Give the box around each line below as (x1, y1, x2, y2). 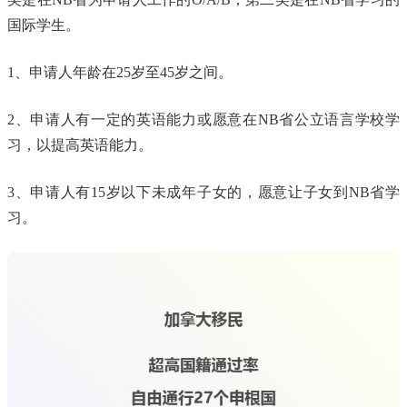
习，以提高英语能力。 (7, 136, 153, 153)
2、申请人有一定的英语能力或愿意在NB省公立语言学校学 (7, 111, 400, 127)
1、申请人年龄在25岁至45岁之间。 (7, 64, 233, 80)
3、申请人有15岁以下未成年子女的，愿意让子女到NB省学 (7, 184, 400, 200)
